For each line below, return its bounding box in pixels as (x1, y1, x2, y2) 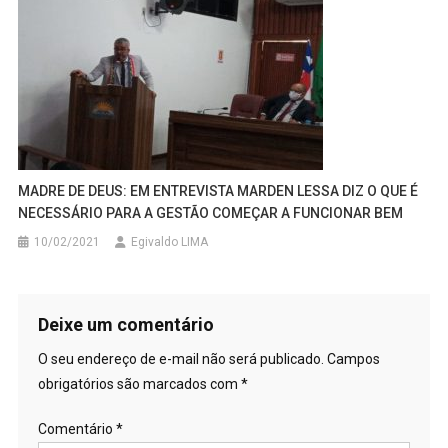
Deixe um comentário (37, 314, 214, 336)
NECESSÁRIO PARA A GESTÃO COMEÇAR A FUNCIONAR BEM (18, 205, 404, 222)
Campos (326, 351, 380, 368)
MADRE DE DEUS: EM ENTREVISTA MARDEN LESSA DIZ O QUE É (18, 183, 419, 200)
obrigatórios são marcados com (37, 376, 241, 393)
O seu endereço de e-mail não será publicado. (37, 351, 324, 368)
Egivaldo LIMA (131, 235, 209, 250)
